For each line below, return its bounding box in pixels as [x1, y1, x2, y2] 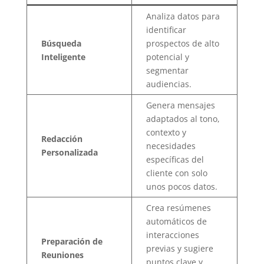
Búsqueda [41, 37, 81, 49]
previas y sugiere [146, 242, 213, 254]
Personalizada [41, 146, 98, 158]
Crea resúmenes [146, 202, 211, 213]
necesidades [146, 140, 196, 151]
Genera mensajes [146, 99, 215, 111]
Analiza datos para [146, 10, 220, 22]
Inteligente [41, 51, 85, 62]
